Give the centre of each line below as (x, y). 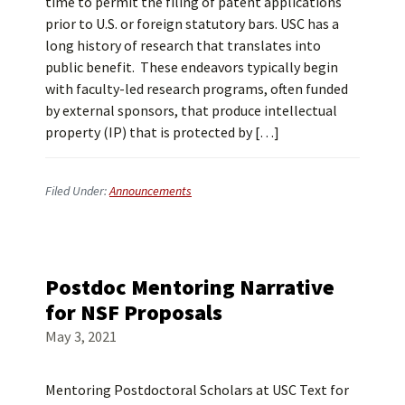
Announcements (151, 191)
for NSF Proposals (134, 312)
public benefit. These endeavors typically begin (192, 67)
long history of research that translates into (183, 46)
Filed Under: (77, 191)
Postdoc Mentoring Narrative (190, 287)
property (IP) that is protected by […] (162, 132)
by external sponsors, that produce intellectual (191, 111)
